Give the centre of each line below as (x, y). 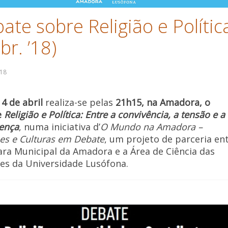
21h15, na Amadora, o (163, 103)
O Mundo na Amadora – (152, 127)
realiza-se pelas (79, 103)
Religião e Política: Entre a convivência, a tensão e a (115, 115)
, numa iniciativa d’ (60, 127)
